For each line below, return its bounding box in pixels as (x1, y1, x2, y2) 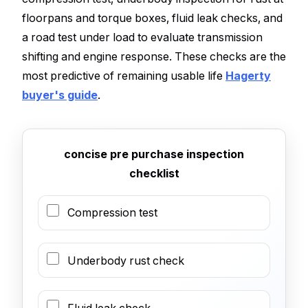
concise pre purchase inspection (64, 146, 244, 161)
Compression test (67, 206, 157, 220)
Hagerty (225, 68, 271, 82)
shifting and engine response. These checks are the (22, 49, 286, 63)
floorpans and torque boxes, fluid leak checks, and (22, 10, 283, 25)
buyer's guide (22, 87, 98, 102)
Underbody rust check (67, 253, 184, 267)
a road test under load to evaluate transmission (22, 30, 263, 44)
